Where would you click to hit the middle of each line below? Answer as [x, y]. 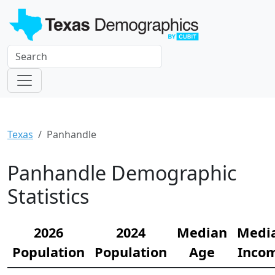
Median [202, 232]
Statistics [48, 196]
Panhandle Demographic [122, 172]
